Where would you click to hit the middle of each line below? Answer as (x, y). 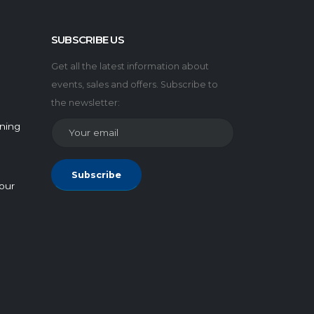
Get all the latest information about (130, 66)
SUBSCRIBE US (88, 40)
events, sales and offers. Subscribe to (135, 84)
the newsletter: (86, 103)
